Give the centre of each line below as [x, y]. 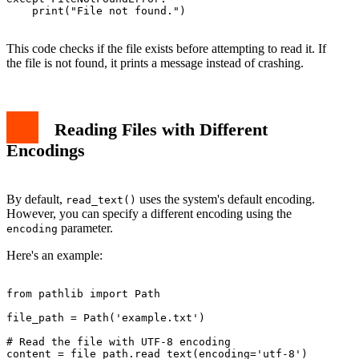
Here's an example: [54, 255]
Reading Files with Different [161, 129]
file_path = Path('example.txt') [106, 317]
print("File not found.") [96, 10]
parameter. [85, 228]
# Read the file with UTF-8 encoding [119, 341]
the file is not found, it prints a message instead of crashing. [155, 63]
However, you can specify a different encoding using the [149, 213]
